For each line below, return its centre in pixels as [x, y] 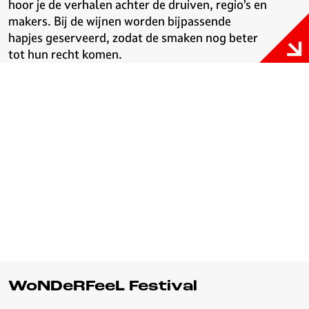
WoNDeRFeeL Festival [103, 287]
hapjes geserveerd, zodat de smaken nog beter [133, 38]
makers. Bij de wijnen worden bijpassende [120, 21]
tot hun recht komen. [65, 54]
